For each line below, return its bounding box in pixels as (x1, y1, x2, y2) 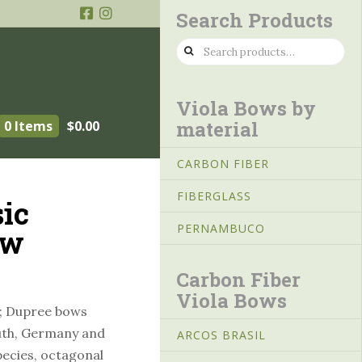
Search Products (176, 7, 333, 34)
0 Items (4, 116, 53, 135)
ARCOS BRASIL (177, 326, 266, 343)
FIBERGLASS (177, 187, 251, 204)
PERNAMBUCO (177, 221, 265, 237)
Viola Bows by (176, 95, 316, 122)
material (176, 116, 259, 143)
